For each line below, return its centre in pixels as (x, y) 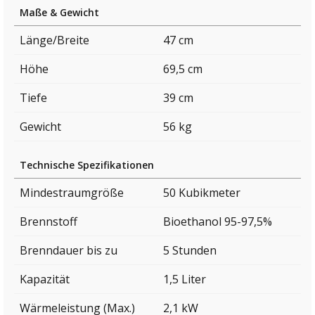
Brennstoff (49, 221)
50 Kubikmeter (202, 192)
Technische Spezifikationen (87, 165)
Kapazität (45, 279)
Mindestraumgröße (72, 192)
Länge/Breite (54, 40)
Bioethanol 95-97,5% (218, 221)
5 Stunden (190, 250)
